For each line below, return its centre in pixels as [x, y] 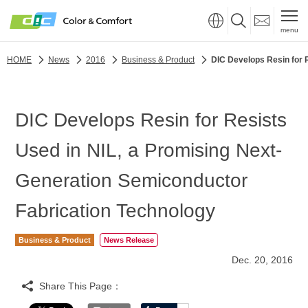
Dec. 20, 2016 [262, 260]
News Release [129, 240]
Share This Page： [81, 286]
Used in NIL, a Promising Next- [149, 150]
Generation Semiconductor [132, 180]
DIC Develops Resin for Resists [151, 120]
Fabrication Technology [115, 211]
